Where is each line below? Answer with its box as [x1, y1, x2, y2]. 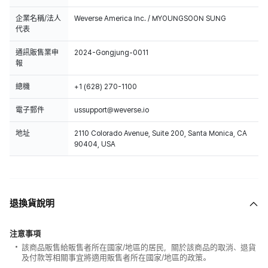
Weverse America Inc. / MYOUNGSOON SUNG [74, 14, 226, 23]
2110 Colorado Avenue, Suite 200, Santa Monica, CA [74, 129, 247, 138]
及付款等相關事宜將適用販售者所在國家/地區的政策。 [22, 253, 210, 262]
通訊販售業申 [16, 48, 59, 57]
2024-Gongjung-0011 [74, 48, 148, 57]
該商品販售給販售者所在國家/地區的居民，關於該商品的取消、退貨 [22, 243, 256, 252]
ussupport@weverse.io [74, 106, 149, 114]
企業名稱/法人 [16, 14, 61, 23]
